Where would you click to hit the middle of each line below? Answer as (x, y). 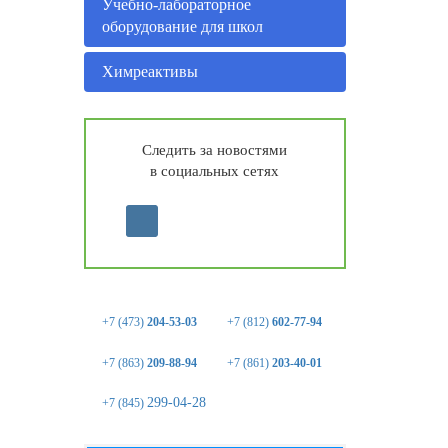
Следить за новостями (215, 150)
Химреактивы (149, 71)
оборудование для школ (182, 26)
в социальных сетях (215, 171)
